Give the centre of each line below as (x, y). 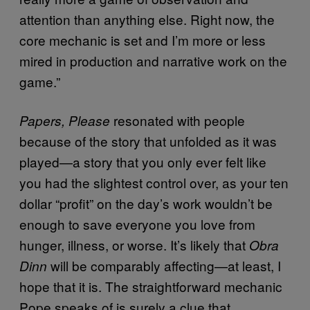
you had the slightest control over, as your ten (154, 183)
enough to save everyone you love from (137, 224)
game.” (40, 81)
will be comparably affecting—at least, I (164, 266)
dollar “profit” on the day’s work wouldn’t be (146, 203)
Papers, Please (65, 121)
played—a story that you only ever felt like (143, 162)
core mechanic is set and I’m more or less (143, 39)
